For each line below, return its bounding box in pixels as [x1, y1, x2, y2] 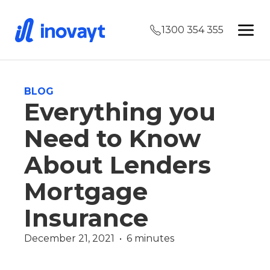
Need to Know [24, 124, 201, 153]
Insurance [24, 203, 148, 233]
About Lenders [24, 150, 211, 180]
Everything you [24, 97, 216, 127]
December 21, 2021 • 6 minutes [24, 233, 174, 244]
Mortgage [24, 177, 148, 206]
